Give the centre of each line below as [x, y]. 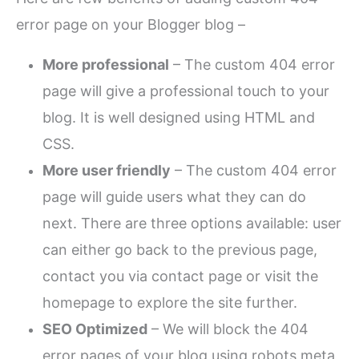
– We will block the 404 [228, 329]
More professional [106, 64]
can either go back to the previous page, [180, 249]
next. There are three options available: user [192, 223]
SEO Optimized [95, 329]
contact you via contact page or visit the [181, 276]
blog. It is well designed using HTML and [179, 117]
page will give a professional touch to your [186, 91]
